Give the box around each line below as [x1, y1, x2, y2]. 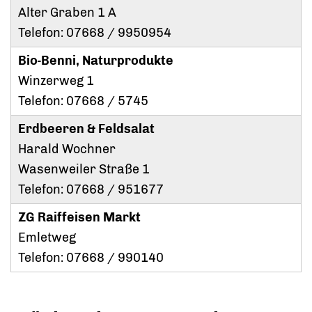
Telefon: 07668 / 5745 [18, 93, 148, 109]
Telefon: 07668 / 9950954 [18, 25, 171, 41]
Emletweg [18, 230, 76, 246]
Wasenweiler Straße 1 [18, 162, 150, 178]
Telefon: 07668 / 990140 [18, 250, 164, 266]
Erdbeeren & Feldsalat [18, 121, 155, 137]
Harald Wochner [18, 141, 116, 157]
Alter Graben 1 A [18, 5, 116, 21]
